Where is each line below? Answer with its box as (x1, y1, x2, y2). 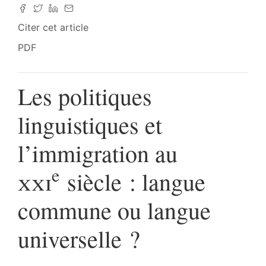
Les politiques (18, 80, 152, 112)
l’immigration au (18, 137, 178, 169)
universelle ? (18, 223, 140, 254)
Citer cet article (18, 21, 88, 33)
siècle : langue (59, 166, 205, 197)
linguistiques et (18, 109, 162, 140)
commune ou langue (18, 194, 211, 226)
